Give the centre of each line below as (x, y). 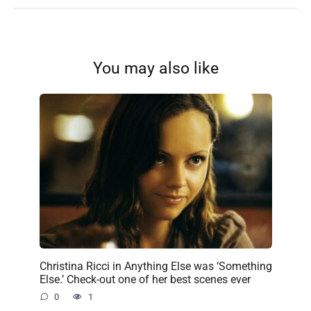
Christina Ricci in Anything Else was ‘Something (155, 266)
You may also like (155, 68)
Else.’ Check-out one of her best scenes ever (145, 279)
